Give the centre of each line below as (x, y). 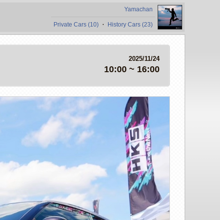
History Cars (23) (130, 25)
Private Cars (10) (76, 25)
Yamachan (138, 9)
